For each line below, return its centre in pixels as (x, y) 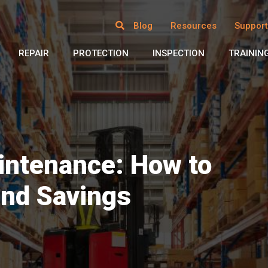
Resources (194, 25)
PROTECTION (101, 53)
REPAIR (34, 53)
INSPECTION (179, 53)
